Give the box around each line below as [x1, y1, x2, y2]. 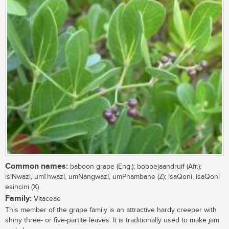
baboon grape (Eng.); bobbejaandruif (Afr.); [68, 162, 201, 171]
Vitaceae [32, 194, 61, 203]
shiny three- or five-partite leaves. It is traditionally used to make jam [5, 216, 219, 224]
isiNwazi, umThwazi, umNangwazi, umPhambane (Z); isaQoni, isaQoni [5, 172, 220, 181]
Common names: [5, 161, 68, 171]
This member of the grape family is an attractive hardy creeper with [5, 205, 217, 214]
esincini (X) [5, 182, 39, 191]
